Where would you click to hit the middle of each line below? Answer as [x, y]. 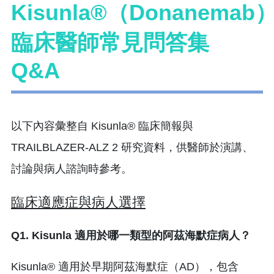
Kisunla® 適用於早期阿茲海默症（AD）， [114, 266]
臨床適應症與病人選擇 [78, 202]
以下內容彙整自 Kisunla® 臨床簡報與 [102, 126]
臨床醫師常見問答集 [110, 43]
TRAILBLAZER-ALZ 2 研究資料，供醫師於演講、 [132, 147]
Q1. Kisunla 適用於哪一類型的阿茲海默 [109, 235]
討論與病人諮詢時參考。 [72, 168]
